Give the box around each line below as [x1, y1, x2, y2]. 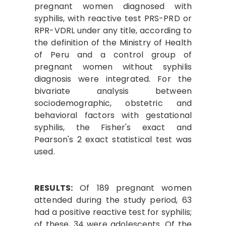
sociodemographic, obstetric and [34, 97, 192, 109]
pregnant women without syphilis [34, 61, 192, 73]
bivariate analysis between [34, 85, 192, 97]
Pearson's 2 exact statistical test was [34, 133, 192, 145]
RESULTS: [34, 182, 73, 194]
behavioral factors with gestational [34, 109, 192, 121]
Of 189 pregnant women [73, 182, 192, 194]
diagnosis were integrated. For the [34, 73, 192, 85]
